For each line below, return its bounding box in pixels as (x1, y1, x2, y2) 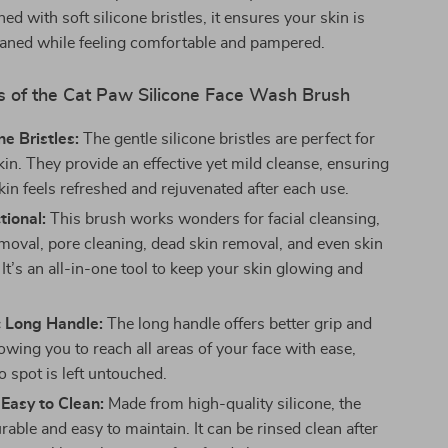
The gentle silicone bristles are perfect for (79, 131, 376, 147)
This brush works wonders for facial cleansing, (46, 211, 381, 227)
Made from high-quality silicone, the (104, 396, 362, 412)
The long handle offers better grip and (103, 316, 373, 332)
